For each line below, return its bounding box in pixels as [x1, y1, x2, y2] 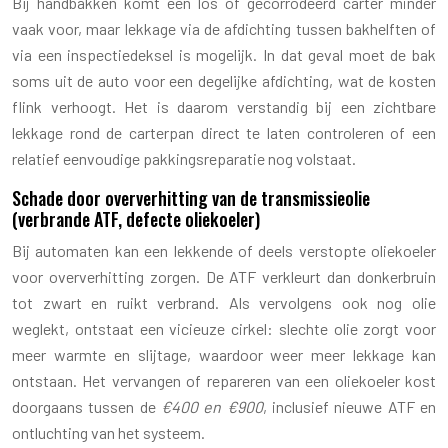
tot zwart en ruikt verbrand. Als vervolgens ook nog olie [12, 292, 436, 312]
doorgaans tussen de [12, 396, 161, 416]
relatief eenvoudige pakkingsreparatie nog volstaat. [12, 148, 356, 168]
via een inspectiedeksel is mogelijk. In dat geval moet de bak [12, 44, 436, 64]
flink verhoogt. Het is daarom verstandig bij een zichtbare [12, 96, 436, 116]
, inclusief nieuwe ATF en [262, 396, 437, 416]
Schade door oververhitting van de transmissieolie [12, 184, 370, 211]
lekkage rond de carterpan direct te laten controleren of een [12, 122, 436, 142]
